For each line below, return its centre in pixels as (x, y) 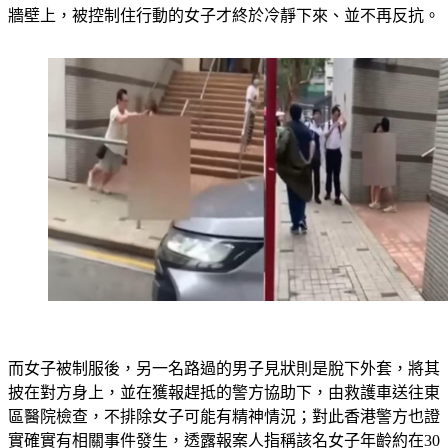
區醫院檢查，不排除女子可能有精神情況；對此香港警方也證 (224, 416)
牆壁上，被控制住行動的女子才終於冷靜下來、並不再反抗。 (224, 15)
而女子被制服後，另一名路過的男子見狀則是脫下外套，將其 (224, 368)
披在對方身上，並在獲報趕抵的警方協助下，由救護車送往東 (224, 392)
